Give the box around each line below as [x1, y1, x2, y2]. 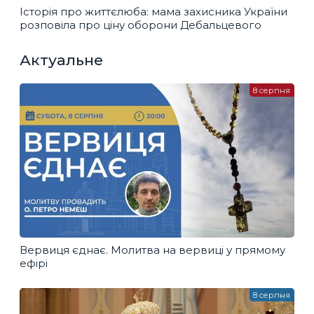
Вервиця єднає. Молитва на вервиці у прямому [20, 243, 285, 257]
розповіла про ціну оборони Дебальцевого [20, 18, 261, 32]
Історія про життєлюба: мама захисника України [20, 4, 287, 18]
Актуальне [20, 51, 103, 69]
